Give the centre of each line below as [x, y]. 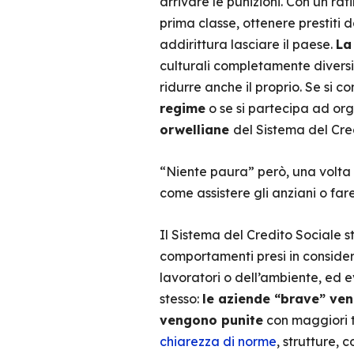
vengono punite [211, 320]
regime [182, 108]
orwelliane [196, 130]
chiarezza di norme [218, 341]
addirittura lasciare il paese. [247, 44]
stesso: [181, 299]
